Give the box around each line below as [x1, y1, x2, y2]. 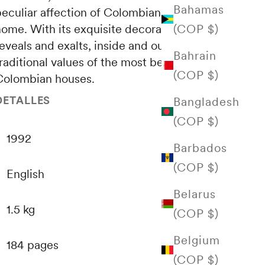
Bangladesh [173, 94, 240, 109]
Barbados [173, 140, 227, 155]
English [7, 167, 45, 182]
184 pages [7, 238, 59, 253]
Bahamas [173, 2, 224, 17]
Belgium [173, 232, 220, 247]
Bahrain [173, 48, 216, 63]
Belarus [173, 186, 216, 201]
